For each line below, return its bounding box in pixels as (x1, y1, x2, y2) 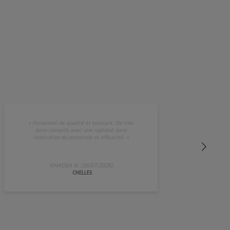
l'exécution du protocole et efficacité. (33, 133, 125, 141)
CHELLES (72, 168, 92, 176)
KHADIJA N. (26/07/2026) (49, 161, 112, 169)
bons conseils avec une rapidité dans (35, 126, 127, 133)
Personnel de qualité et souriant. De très (32, 119, 133, 126)
